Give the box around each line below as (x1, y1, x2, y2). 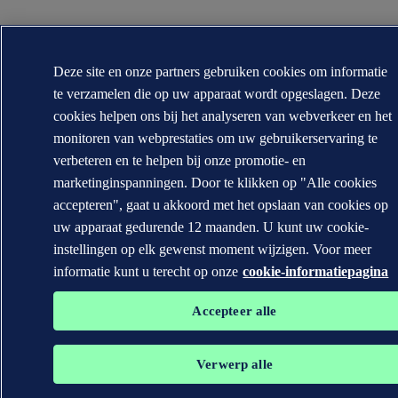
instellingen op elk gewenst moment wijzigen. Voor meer (53, 242, 372, 257)
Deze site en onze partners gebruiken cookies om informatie (53, 64, 388, 79)
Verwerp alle (196, 357, 273, 371)
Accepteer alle (192, 304, 277, 318)
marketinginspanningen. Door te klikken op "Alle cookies (53, 175, 378, 190)
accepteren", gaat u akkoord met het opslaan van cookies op (53, 197, 389, 212)
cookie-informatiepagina (243, 264, 389, 279)
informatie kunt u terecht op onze (53, 264, 239, 279)
